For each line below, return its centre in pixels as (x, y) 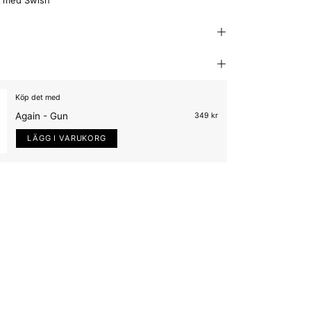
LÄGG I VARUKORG (67, 138)
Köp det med (38, 98)
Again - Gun (42, 116)
